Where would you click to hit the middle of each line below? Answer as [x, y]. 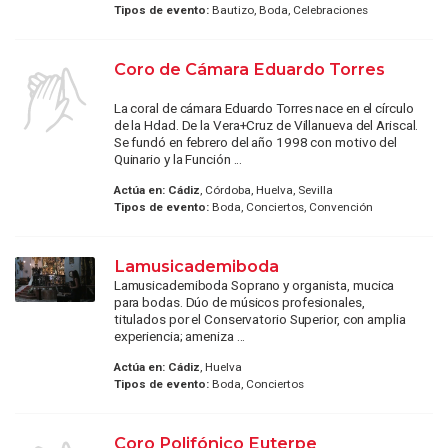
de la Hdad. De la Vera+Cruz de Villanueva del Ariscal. [266, 124]
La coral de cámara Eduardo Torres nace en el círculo [263, 107]
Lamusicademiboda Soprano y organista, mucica [254, 284]
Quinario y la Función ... [178, 158]
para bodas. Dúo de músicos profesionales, [239, 301]
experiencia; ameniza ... [179, 335]
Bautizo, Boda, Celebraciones [288, 9]
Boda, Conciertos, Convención [290, 206]
